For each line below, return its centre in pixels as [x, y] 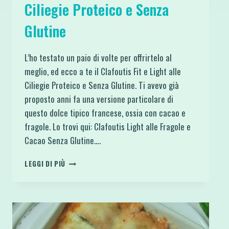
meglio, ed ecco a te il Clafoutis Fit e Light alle [103, 71]
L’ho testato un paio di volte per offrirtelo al [98, 57]
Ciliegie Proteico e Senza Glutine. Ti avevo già [102, 85]
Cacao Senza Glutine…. [63, 140]
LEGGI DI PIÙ [45, 163]
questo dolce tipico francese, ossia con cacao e [105, 112]
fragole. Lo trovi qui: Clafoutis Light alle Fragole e [108, 126]
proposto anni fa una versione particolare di [99, 99]
